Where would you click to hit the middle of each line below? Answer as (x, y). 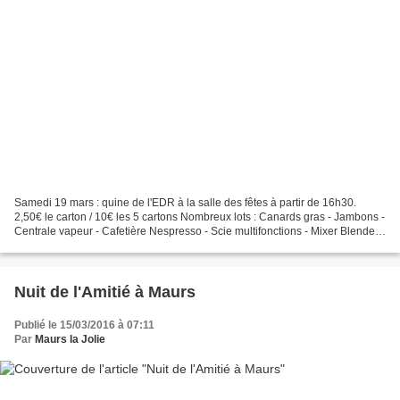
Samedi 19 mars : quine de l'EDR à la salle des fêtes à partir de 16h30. (185, 202)
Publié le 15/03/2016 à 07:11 (84, 325)
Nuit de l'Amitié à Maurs (105, 292)
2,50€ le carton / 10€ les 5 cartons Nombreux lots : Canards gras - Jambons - (200, 217)
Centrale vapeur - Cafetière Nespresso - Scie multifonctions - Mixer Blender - (200, 231)
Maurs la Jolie (70, 339)
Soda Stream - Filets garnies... (87, 245)
